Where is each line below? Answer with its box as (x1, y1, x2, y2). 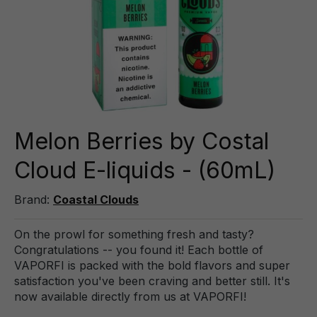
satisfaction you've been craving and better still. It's (14, 274, 290, 288)
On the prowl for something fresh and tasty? (14, 227, 254, 241)
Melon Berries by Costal (14, 127, 269, 155)
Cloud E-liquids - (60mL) (14, 156, 275, 184)
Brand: (14, 192, 53, 207)
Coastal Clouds (53, 192, 139, 207)
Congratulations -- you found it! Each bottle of (14, 243, 263, 257)
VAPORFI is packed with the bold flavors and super (14, 258, 290, 272)
